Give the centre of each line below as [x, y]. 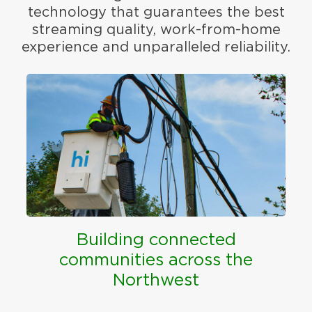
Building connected [156, 241]
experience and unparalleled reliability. [156, 47]
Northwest [156, 281]
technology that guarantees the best [156, 12]
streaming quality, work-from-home [156, 30]
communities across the [156, 261]
